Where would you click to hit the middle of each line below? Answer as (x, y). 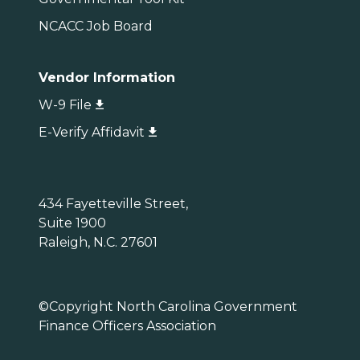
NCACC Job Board (96, 26)
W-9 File (65, 105)
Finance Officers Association (127, 326)
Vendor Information (107, 78)
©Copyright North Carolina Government (168, 307)
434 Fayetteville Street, (113, 204)
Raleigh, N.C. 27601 (98, 242)
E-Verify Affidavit (92, 132)
